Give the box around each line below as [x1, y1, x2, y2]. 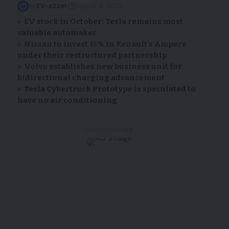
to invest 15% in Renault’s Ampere [54, 39, 187, 49]
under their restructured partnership [17, 51, 167, 60]
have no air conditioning [17, 96, 117, 105]
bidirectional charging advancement [17, 73, 165, 83]
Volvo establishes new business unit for [24, 62, 182, 72]
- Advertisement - [81, 126, 139, 134]
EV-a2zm [36, 2, 66, 10]
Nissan [24, 39, 54, 49]
